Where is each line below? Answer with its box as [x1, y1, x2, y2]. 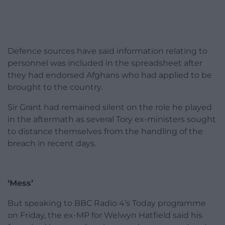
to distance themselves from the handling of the [8, 127, 203, 137]
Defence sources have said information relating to [8, 46, 207, 56]
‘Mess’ [8, 178, 33, 188]
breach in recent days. [8, 139, 96, 149]
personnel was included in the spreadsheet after [8, 58, 202, 68]
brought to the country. [8, 82, 102, 92]
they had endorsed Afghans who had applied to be [8, 70, 212, 80]
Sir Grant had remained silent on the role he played [8, 102, 212, 113]
